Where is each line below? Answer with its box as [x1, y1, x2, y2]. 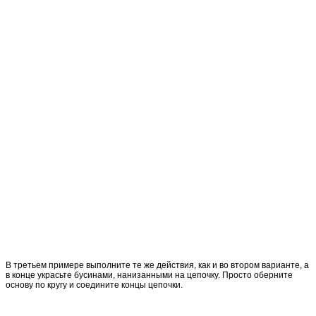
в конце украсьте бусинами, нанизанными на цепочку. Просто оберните [6, 269, 293, 280]
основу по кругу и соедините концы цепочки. [6, 279, 183, 290]
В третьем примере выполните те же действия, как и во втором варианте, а [6, 260, 309, 270]
